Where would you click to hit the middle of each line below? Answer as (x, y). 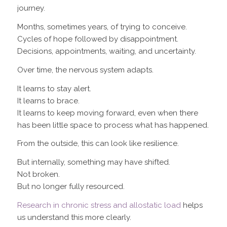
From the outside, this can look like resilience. (98, 144)
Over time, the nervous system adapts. (85, 70)
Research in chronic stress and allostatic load (99, 205)
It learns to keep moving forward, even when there (107, 113)
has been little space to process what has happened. (113, 125)
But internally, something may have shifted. (93, 162)
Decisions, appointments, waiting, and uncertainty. (106, 51)
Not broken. (38, 175)
